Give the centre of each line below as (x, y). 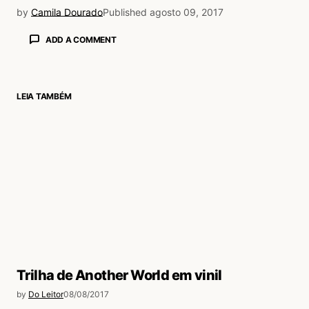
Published (125, 12)
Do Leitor (46, 295)
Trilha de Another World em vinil (119, 276)
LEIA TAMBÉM (44, 97)
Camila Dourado (67, 12)
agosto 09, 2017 (187, 12)
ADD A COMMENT (81, 39)
